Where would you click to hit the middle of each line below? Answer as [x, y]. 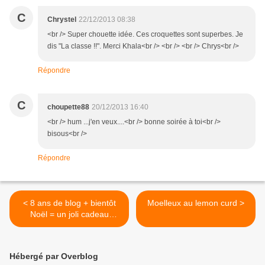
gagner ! [69, 237]
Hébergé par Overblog [54, 256]
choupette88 [68, 107]
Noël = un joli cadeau [69, 214]
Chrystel [62, 20]
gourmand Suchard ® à [69, 226]
